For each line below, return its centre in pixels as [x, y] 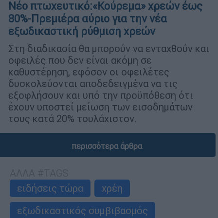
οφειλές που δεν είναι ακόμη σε [80, 60]
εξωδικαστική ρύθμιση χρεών [82, 31]
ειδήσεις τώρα [50, 188]
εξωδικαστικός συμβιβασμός [82, 210]
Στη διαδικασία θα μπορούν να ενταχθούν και [109, 48]
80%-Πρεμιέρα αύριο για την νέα [88, 18]
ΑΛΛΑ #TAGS [39, 173]
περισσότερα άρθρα [107, 146]
